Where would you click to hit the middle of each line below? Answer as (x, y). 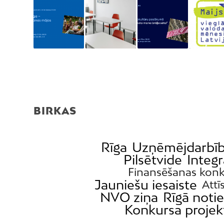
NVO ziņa (129, 197)
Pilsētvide (153, 160)
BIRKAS (55, 111)
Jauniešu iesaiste (146, 185)
